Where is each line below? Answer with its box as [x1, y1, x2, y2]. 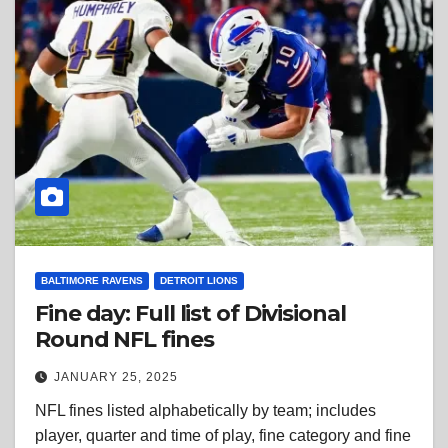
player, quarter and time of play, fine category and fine [35, 427, 411, 445]
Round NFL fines [35, 326, 214, 354]
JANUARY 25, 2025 [54, 370, 178, 385]
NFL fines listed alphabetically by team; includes [35, 402, 376, 420]
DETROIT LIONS [160, 275, 238, 287]
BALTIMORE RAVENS [41, 275, 143, 287]
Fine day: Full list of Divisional [35, 300, 346, 328]
